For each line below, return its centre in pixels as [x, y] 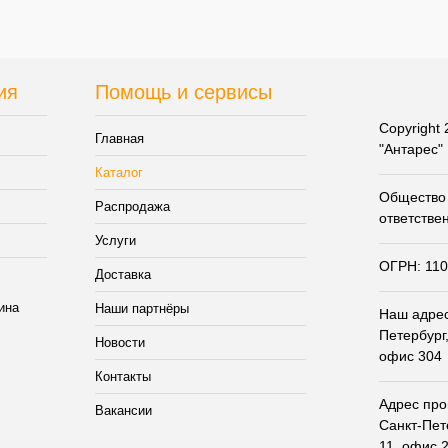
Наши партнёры [141, 309]
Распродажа [132, 207]
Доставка [122, 275]
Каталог [118, 173]
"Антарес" [411, 149]
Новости [119, 343]
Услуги [115, 241]
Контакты [122, 377]
